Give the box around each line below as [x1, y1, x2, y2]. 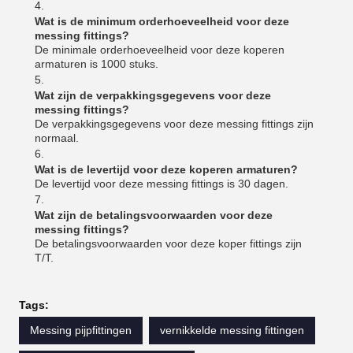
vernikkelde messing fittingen [160, 324, 304, 336]
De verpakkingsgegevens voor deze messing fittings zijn [35, 117, 314, 130]
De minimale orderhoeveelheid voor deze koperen [35, 43, 284, 56]
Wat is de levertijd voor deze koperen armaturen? [35, 163, 298, 176]
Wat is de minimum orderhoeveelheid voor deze [35, 15, 289, 28]
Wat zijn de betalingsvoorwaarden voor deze [35, 209, 273, 221]
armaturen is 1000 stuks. [35, 58, 158, 70]
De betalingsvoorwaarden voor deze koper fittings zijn [35, 237, 302, 250]
